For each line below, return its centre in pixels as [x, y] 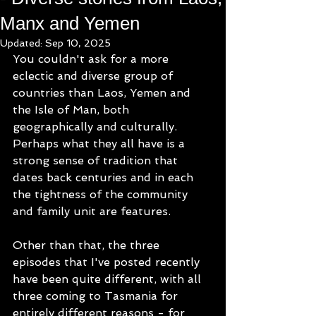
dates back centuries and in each [105, 177]
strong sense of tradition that [97, 160]
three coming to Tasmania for [97, 296]
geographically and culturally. [98, 127]
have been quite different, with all [109, 279]
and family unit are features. [92, 211]
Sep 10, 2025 [78, 43]
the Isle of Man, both [73, 110]
